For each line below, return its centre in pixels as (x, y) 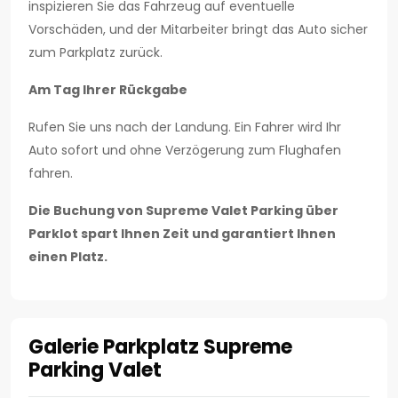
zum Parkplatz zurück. (96, 53)
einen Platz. (68, 257)
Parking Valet (95, 370)
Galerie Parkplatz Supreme (160, 347)
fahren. (52, 174)
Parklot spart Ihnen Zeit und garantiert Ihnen (182, 234)
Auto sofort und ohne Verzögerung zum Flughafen (185, 151)
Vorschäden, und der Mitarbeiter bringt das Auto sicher (198, 30)
